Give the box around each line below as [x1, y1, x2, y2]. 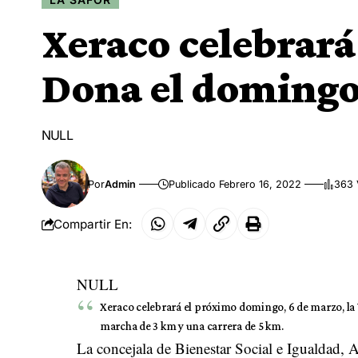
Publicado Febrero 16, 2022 [169, 177, 302, 190]
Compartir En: [54, 216, 132, 232]
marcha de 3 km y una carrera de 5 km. [99, 320, 284, 333]
